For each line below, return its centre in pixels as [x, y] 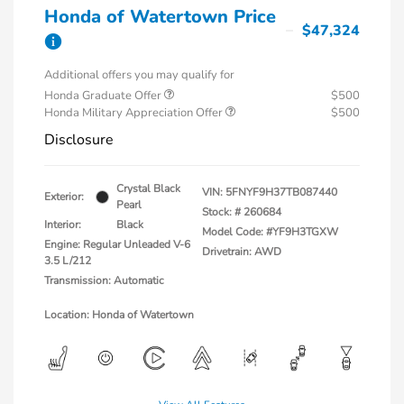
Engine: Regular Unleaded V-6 [117, 245]
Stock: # [221, 212]
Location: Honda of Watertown [119, 315]
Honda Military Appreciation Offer [135, 113]
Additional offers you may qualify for [139, 75]
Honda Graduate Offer [104, 96]
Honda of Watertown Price [160, 17]
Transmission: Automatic [104, 281]
